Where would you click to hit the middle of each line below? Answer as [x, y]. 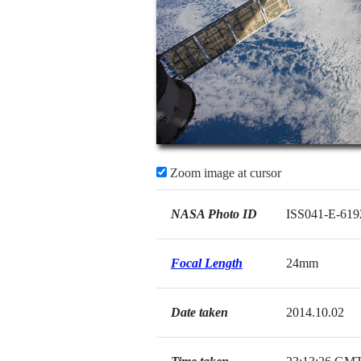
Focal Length [206, 263]
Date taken [199, 312]
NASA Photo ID [214, 214]
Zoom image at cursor [224, 173]
